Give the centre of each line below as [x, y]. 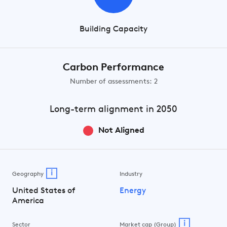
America [28, 201]
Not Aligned [121, 131]
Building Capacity [113, 29]
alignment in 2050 [137, 110]
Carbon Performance [113, 68]
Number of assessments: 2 [113, 82]
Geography [28, 174]
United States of [44, 191]
